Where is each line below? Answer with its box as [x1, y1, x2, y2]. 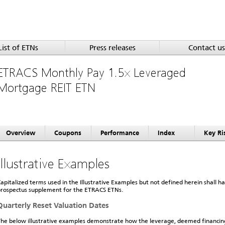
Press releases [89, 43, 136, 52]
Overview [6, 129, 36, 137]
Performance [100, 129, 139, 137]
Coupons [54, 129, 81, 137]
